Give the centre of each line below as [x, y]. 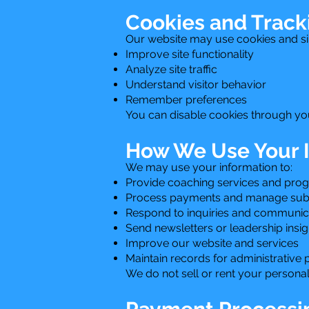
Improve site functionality [190, 54]
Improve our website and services [212, 243]
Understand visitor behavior [196, 84]
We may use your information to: [209, 167]
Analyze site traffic [171, 69]
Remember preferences [186, 99]
